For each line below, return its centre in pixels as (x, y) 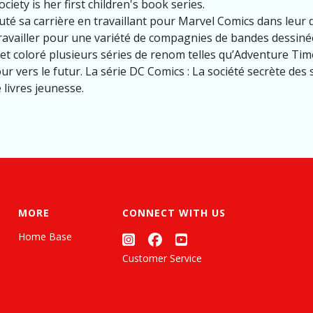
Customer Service (162, 258)
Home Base (45, 236)
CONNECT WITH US (174, 213)
